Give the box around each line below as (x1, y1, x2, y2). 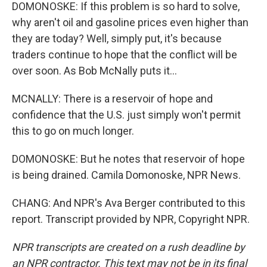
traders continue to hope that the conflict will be (12, 48, 237, 61)
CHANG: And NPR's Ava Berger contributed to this (12, 197, 246, 209)
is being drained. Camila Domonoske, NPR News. (12, 169, 241, 181)
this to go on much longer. (12, 125, 134, 137)
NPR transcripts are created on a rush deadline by (12, 241, 245, 253)
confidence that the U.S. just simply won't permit (12, 108, 241, 121)
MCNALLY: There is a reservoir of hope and (12, 92, 213, 105)
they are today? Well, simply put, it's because (12, 32, 222, 45)
